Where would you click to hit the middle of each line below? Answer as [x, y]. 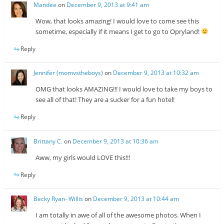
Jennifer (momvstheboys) [68, 73]
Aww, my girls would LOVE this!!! [83, 157]
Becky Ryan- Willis [58, 199]
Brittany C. [48, 141]
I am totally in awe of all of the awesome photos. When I [118, 215]
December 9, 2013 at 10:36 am [116, 141]
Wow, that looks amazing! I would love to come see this [117, 21]
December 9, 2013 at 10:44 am [136, 199]
